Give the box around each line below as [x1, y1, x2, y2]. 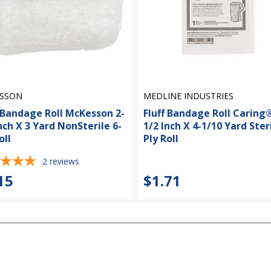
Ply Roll [143, 132, 178, 146]
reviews [49, 155, 79, 168]
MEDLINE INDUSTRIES [143, 90, 233, 102]
